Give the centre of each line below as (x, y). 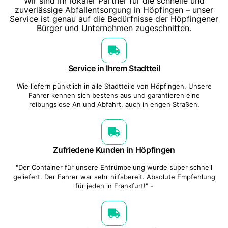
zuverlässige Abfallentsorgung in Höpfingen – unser (114, 9)
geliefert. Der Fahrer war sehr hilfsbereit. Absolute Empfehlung (114, 176)
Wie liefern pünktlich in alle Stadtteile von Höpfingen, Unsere (114, 86)
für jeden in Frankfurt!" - (114, 186)
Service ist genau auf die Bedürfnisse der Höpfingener (114, 19)
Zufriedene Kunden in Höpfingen (114, 149)
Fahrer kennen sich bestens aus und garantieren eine (114, 95)
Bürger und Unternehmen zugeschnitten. (114, 28)
